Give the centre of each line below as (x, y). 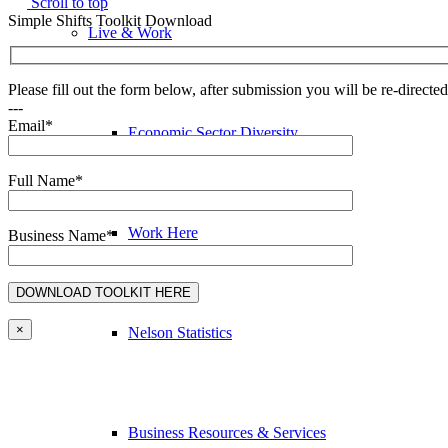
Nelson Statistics (180, 332)
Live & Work (130, 32)
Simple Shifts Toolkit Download (110, 20)
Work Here (163, 232)
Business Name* (61, 236)
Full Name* (45, 181)
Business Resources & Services (227, 432)
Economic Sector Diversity (213, 132)
